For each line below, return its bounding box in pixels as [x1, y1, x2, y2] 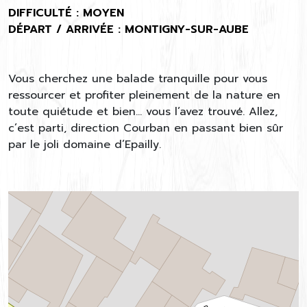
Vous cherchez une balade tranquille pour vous [8, 71, 267, 88]
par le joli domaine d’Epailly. [8, 136, 161, 153]
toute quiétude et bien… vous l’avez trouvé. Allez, [8, 103, 278, 121]
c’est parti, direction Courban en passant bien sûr [8, 120, 283, 137]
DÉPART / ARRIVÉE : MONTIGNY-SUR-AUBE [8, 21, 249, 38]
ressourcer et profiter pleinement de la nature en [8, 87, 280, 104]
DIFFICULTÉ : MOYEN [8, 5, 124, 22]
